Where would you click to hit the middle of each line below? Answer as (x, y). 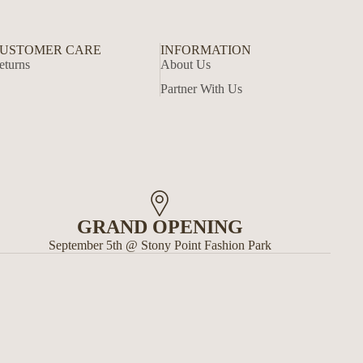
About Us (186, 64)
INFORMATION (206, 49)
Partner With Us (202, 88)
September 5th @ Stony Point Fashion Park (160, 246)
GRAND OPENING (160, 227)
